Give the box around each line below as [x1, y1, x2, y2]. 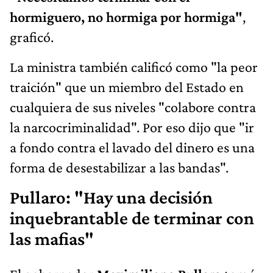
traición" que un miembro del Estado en [10, 79, 244, 96]
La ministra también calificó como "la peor [10, 58, 258, 76]
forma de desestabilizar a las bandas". [10, 159, 229, 176]
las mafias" [10, 229, 94, 250]
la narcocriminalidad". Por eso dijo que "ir [10, 119, 254, 136]
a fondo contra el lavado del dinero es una [10, 139, 255, 156]
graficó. [10, 29, 54, 46]
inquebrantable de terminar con [10, 208, 254, 229]
